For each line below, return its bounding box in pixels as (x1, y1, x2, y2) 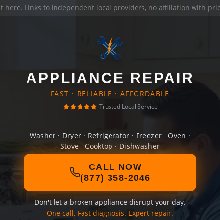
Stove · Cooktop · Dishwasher (60, 141, 160, 151)
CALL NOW (88, 162, 142, 172)
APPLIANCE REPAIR (26, 70, 194, 86)
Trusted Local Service (99, 102, 158, 110)
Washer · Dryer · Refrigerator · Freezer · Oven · (29, 131, 191, 140)
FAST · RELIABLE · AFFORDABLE (50, 89, 170, 98)
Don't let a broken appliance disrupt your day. (34, 197, 186, 207)
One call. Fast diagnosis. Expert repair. (47, 208, 173, 218)
